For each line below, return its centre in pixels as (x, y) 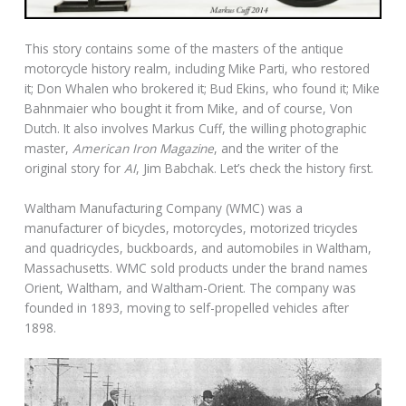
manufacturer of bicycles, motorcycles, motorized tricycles (192, 227)
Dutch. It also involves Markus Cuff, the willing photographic (196, 128)
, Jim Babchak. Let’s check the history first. (255, 168)
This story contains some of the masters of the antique (184, 48)
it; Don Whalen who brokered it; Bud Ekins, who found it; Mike (203, 88)
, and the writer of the (277, 148)
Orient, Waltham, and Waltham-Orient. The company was (191, 287)
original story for (75, 168)
